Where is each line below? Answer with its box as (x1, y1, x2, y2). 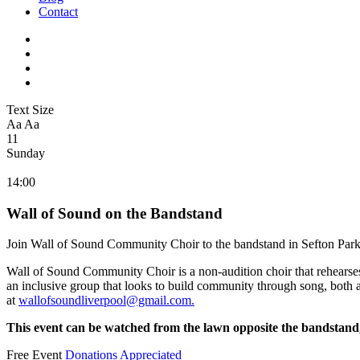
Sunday (6, 145, 45, 160)
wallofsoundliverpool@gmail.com (18, 293, 191, 308)
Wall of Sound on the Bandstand (6, 204, 223, 222)
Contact (39, 4, 78, 18)
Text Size (6, 102, 54, 117)
